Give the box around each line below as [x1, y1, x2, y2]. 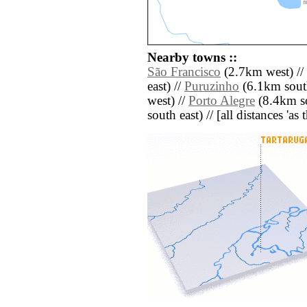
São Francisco [147, 65, 221, 79]
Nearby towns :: [147, 51, 237, 65]
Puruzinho [184, 79, 239, 94]
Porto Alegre [188, 94, 255, 108]
